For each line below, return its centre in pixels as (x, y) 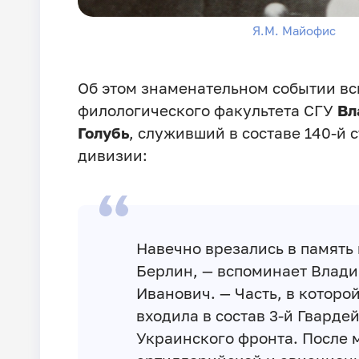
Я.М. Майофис (294, 31)
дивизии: (112, 155)
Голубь (103, 133)
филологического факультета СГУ (207, 111)
